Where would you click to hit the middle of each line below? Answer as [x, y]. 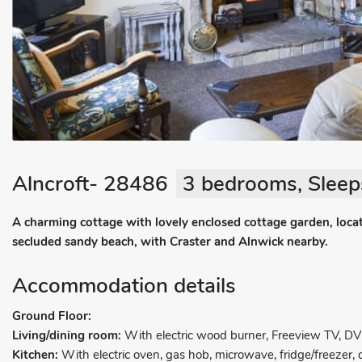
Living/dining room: [68, 335]
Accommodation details [124, 286]
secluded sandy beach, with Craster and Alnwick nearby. [170, 242]
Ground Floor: [52, 316]
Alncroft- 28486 [90, 184]
